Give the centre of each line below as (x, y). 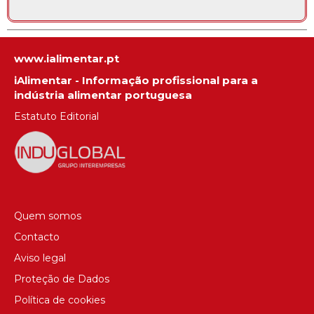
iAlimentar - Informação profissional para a (136, 81)
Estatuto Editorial (56, 117)
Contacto (37, 237)
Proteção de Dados (62, 279)
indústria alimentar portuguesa (103, 95)
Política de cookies (60, 300)
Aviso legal (40, 258)
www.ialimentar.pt (67, 59)
